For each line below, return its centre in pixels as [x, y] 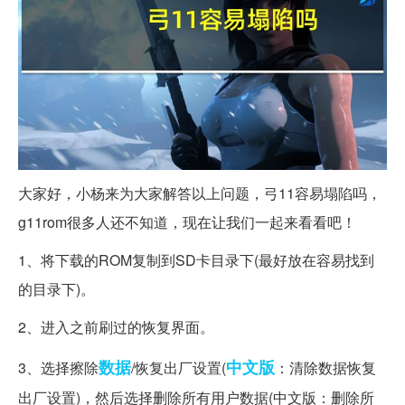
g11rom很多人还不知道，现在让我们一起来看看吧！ [187, 222]
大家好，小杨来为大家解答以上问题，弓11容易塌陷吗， [200, 193]
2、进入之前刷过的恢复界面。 [116, 327]
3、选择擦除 [58, 368]
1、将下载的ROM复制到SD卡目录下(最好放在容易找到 [196, 260]
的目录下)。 [57, 289]
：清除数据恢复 [325, 368]
